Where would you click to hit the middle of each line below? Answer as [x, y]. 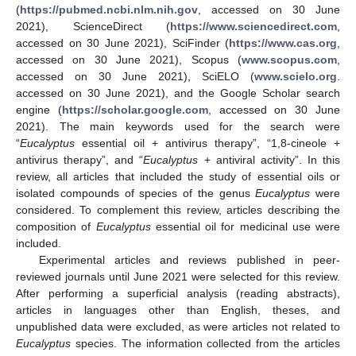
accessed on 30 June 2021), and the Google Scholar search [178, 93]
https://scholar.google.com [135, 109]
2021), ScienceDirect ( [93, 26]
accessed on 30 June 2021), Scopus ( [129, 59]
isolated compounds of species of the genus [136, 193]
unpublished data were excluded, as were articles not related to [178, 326]
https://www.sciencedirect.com [253, 26]
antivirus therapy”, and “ [80, 159]
